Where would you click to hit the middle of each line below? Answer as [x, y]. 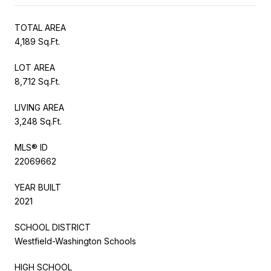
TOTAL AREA [40, 27]
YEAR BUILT [38, 187]
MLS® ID [31, 147]
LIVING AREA [39, 107]
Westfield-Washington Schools [75, 241]
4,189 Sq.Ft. [37, 41]
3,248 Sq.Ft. [38, 121]
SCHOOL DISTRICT [53, 227]
